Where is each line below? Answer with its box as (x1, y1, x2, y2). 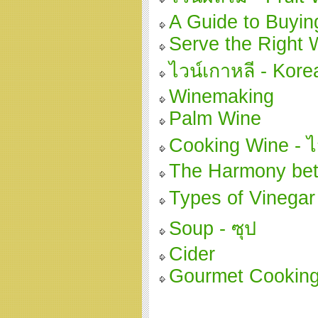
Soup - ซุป (169, 218, 256, 239)
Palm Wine (169, 108, 261, 129)
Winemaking (169, 86, 274, 107)
